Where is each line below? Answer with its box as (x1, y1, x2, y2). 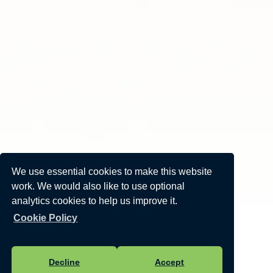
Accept (155, 257, 185, 267)
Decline (49, 257, 80, 267)
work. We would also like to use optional (12, 181, 185, 192)
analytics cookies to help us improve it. (12, 196, 178, 207)
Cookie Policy (13, 212, 78, 223)
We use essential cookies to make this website (12, 166, 213, 177)
